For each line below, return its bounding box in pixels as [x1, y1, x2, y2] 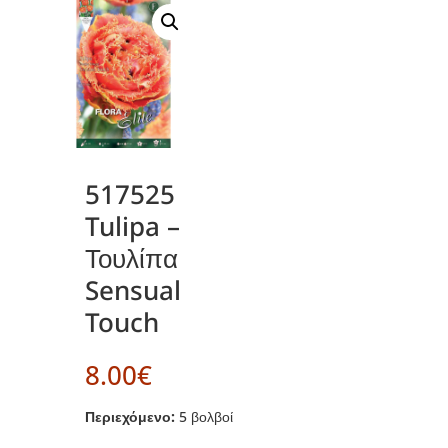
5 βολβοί [174, 406, 233, 426]
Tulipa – [84, 207, 180, 244]
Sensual [84, 271, 181, 308]
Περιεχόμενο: [84, 406, 175, 426]
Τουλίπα [84, 239, 178, 276]
